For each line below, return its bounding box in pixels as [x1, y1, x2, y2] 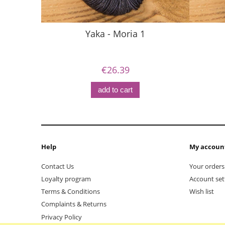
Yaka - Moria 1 [85, 27, 145, 40]
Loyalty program [41, 174, 91, 183]
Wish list [189, 187, 214, 196]
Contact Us [41, 161, 74, 171]
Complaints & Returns [41, 199, 106, 209]
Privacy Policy [41, 212, 82, 221]
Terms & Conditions [41, 187, 100, 196]
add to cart [98, 85, 133, 94]
